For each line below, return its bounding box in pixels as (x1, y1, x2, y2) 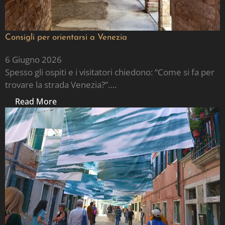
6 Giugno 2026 (5, 54, 62, 66)
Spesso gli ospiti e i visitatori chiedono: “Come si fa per (5, 66, 214, 78)
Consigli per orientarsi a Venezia (5, 33, 127, 42)
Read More (15, 95, 57, 107)
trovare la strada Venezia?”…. (5, 79, 117, 91)
